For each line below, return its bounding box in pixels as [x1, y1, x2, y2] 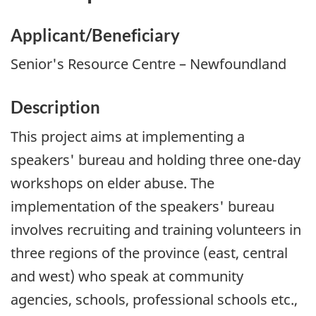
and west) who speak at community [11, 266, 243, 286]
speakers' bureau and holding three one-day [11, 150, 300, 169]
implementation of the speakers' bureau [11, 196, 274, 216]
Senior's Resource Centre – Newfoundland [11, 54, 286, 74]
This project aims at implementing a [11, 126, 245, 146]
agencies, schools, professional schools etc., [11, 289, 298, 309]
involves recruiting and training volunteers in [11, 219, 301, 239]
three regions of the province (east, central [11, 243, 288, 262]
